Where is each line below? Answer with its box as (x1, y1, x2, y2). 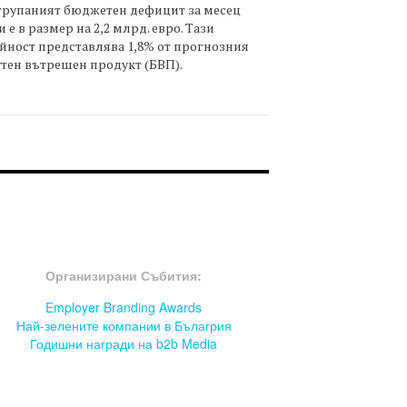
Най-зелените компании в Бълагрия (15, 316, 232, 335)
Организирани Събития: (45, 266, 202, 285)
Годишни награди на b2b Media (30, 334, 217, 353)
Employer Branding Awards (45, 298, 202, 317)
